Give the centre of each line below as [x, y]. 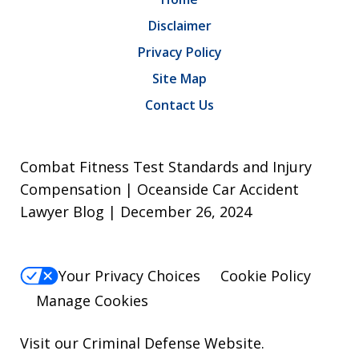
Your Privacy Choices [129, 276]
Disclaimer [179, 26]
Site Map [179, 79]
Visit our [51, 343]
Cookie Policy [266, 276]
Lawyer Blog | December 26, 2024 [136, 212]
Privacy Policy [179, 52]
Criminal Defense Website [172, 343]
